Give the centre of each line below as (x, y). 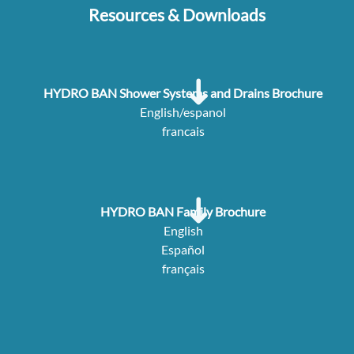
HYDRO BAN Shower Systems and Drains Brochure (183, 93)
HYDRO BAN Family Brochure (183, 212)
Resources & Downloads (177, 15)
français (183, 269)
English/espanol (183, 112)
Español (183, 250)
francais (183, 131)
